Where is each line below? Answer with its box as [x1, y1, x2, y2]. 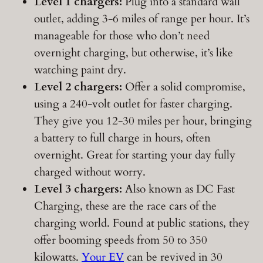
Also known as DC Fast [122, 181, 235, 197]
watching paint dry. [34, 62, 126, 78]
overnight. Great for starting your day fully [34, 147, 235, 163]
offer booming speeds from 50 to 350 [34, 232, 207, 248]
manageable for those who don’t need [34, 28, 210, 44]
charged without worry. [34, 164, 146, 180]
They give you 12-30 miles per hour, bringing [34, 113, 252, 129]
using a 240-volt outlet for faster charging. [34, 96, 232, 112]
